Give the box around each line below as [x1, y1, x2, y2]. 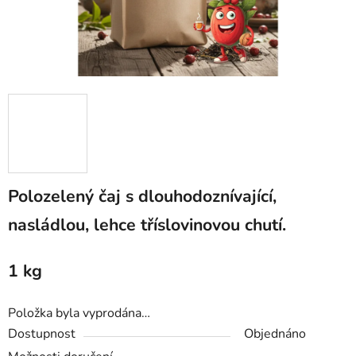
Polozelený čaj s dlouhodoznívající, [8, 184, 277, 209]
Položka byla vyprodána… [8, 304, 150, 323]
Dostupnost [8, 325, 75, 343]
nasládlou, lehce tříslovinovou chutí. [8, 213, 286, 238]
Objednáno [244, 325, 306, 343]
